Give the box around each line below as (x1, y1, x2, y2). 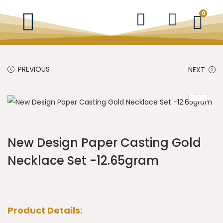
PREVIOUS (18, 64, 50, 74)
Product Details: (7, 204, 83, 217)
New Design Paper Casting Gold (7, 134, 201, 151)
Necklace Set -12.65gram (7, 152, 159, 169)
